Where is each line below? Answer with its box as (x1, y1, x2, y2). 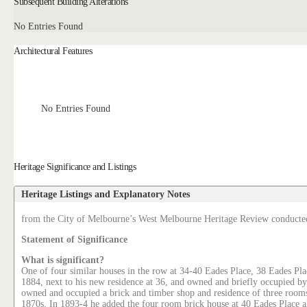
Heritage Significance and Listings (14, 160, 136, 172)
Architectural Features (14, 45, 93, 56)
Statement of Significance (21, 234, 128, 245)
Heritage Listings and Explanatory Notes (21, 188, 191, 200)
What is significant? (21, 255, 105, 266)
